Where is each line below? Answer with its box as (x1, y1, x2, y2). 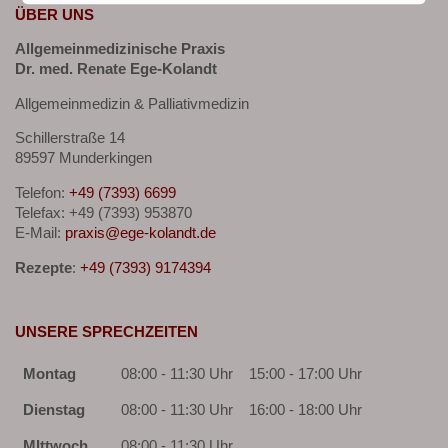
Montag (23, 366, 76, 383)
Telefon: (15, 185, 69, 202)
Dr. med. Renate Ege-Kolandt (15, 61, 217, 78)
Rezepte (15, 259, 72, 276)
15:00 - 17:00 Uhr (249, 366, 362, 383)
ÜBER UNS (15, 6, 94, 23)
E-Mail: (15, 225, 65, 242)
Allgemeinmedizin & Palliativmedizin (15, 95, 249, 112)
